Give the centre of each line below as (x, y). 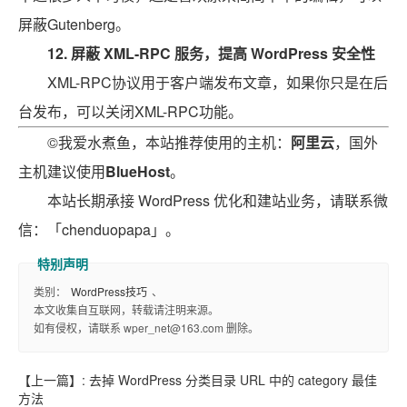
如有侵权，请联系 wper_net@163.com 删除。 (146, 328)
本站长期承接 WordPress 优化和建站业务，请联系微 (218, 200)
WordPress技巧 (109, 291)
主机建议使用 (62, 171)
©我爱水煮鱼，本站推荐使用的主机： (169, 142)
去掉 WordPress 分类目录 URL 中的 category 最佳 (233, 380)
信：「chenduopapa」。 (99, 229)
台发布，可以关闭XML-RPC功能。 (130, 111)
